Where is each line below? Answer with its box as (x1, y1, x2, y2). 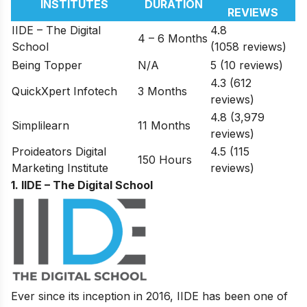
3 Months (138, 84, 187, 98)
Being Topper (12, 58, 82, 72)
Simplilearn (12, 118, 69, 132)
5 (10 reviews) (210, 58, 283, 72)
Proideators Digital (12, 144, 106, 158)
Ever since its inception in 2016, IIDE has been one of (11, 289, 288, 304)
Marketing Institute (12, 160, 108, 175)
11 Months (138, 118, 191, 132)
